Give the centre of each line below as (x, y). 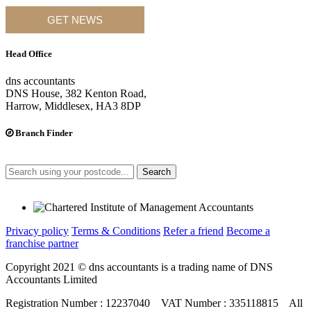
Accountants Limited (51, 280)
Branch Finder (43, 133)
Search (157, 172)
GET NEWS (75, 19)
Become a (248, 231)
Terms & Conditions (116, 231)
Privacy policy (37, 231)
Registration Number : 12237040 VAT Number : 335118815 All (154, 303)
